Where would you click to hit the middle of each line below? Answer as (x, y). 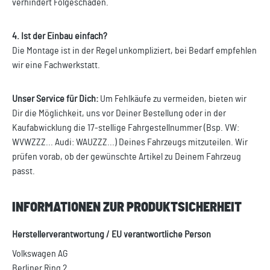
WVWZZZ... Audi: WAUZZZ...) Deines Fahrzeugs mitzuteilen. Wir (130, 143)
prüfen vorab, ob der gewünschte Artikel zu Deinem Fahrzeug (127, 157)
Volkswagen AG (40, 254)
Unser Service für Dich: (55, 99)
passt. (24, 171)
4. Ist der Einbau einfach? (60, 36)
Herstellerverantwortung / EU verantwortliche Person (111, 235)
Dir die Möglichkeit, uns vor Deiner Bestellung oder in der (119, 114)
